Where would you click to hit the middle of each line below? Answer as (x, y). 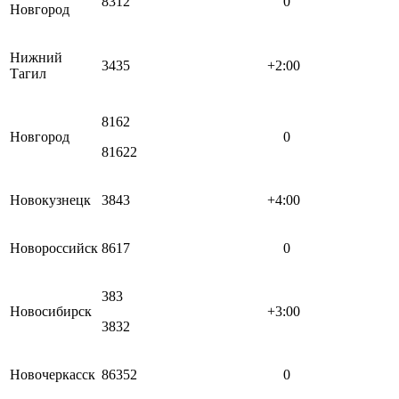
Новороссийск (54, 248)
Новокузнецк (50, 199)
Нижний (36, 57)
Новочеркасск (53, 374)
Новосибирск (51, 311)
